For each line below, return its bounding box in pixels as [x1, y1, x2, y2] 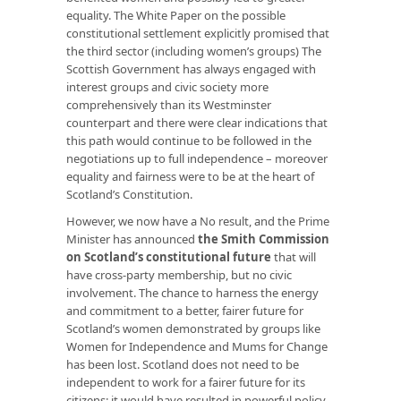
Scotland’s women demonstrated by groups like [66, 320, 320, 337]
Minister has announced [66, 230, 198, 247]
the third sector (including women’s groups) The [66, 42, 321, 59]
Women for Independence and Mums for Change [66, 337, 328, 354]
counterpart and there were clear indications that [66, 114, 328, 131]
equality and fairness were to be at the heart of [66, 167, 314, 184]
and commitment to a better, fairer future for [66, 302, 303, 319]
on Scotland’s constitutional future [66, 248, 271, 265]
